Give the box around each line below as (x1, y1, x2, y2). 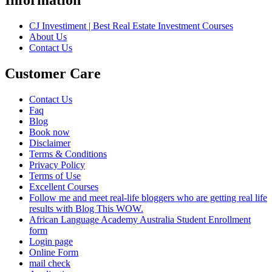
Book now (29, 126, 70, 137)
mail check (29, 257, 70, 268)
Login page (29, 236, 73, 246)
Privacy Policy (29, 159, 85, 170)
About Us (29, 31, 67, 42)
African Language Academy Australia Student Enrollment (29, 214, 251, 225)
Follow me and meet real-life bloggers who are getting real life (29, 192, 267, 203)
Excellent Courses (29, 181, 98, 192)
